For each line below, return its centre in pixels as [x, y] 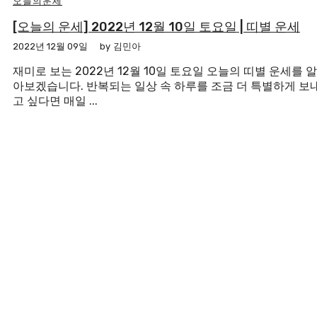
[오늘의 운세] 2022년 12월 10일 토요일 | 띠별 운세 [156, 27]
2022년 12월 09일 [50, 47]
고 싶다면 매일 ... [55, 101]
